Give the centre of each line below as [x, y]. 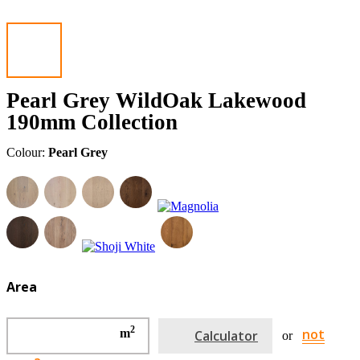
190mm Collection [92, 123]
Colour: [27, 153]
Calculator [226, 335]
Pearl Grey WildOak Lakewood [156, 101]
